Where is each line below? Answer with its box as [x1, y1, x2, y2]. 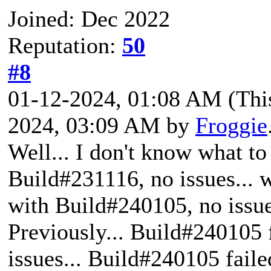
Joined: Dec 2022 [8, 5, 170, 31]
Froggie [195, 112, 267, 138]
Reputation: [8, 32, 122, 58]
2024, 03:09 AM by [8, 112, 195, 138]
